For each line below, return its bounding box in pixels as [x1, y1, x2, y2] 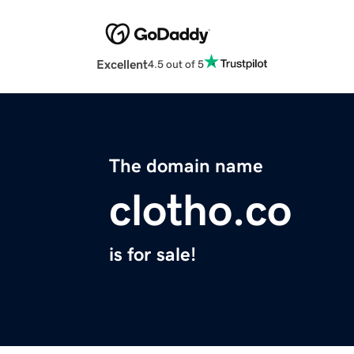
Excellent [96, 58, 148, 71]
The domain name [109, 156, 263, 176]
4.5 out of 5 [148, 58, 204, 70]
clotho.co [109, 188, 292, 233]
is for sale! [109, 245, 196, 265]
